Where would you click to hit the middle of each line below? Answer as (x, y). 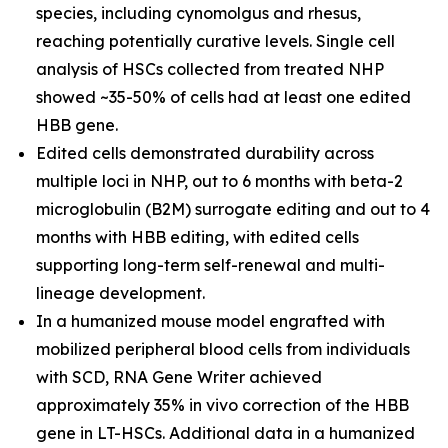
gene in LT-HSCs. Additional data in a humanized (225, 433)
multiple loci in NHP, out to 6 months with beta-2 (219, 181)
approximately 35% (112, 405)
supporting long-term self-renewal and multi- (210, 265)
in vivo (213, 405)
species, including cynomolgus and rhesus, (198, 13)
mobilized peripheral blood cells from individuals (223, 349)
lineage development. (120, 293)
